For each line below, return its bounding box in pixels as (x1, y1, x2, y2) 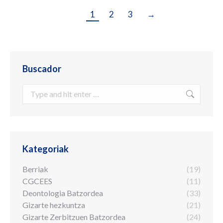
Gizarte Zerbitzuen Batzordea (22, 212, 125, 222)
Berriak (22, 164, 48, 174)
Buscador (22, 63, 61, 74)
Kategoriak (22, 143, 69, 154)
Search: (22, 84, 47, 93)
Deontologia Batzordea (22, 188, 103, 198)
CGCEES (22, 176, 52, 186)
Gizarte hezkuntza (22, 200, 85, 210)
